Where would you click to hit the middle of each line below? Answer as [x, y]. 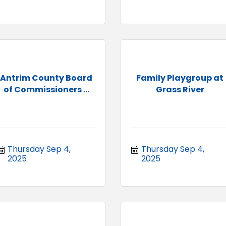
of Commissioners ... [46, 89]
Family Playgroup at [180, 78]
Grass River [180, 89]
